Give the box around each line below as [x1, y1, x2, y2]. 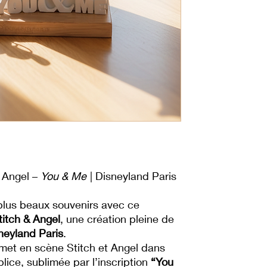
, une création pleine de [60, 212, 174, 225]
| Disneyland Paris [87, 169, 176, 182]
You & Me [41, 169, 86, 182]
